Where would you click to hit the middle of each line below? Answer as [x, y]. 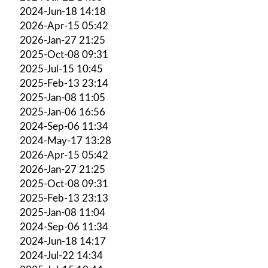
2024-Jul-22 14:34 [61, 255]
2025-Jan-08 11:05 [63, 98]
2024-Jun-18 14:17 [63, 241]
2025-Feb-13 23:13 [64, 198]
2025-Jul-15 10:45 [61, 69]
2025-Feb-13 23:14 [64, 83]
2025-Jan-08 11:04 [63, 212]
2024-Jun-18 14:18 [63, 11]
